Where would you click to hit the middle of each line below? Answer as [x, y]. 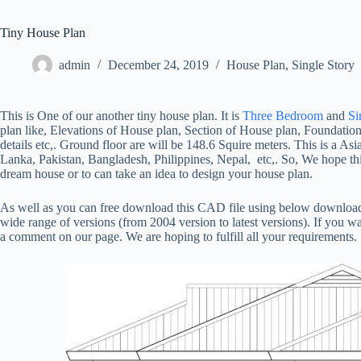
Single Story [323, 65]
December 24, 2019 [158, 65]
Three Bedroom [283, 116]
